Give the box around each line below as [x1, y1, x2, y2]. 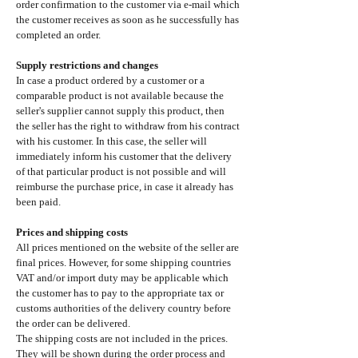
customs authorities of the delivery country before [16, 301, 231, 314]
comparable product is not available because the [16, 89, 224, 101]
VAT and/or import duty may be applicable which [16, 271, 229, 284]
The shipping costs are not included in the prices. [16, 332, 228, 344]
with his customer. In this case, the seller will [16, 134, 207, 147]
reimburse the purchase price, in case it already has [16, 180, 233, 193]
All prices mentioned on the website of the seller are [16, 241, 239, 253]
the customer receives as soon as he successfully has [16, 13, 239, 26]
